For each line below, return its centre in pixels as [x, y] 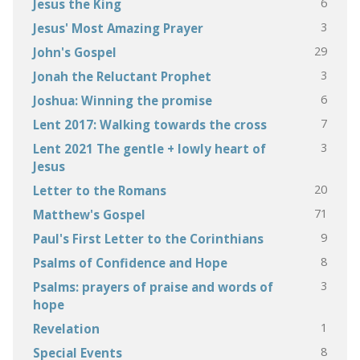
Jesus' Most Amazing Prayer [118, 28]
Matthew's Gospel [89, 214]
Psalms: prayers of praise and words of [153, 286]
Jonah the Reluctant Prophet [122, 76]
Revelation [66, 328]
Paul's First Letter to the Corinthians [148, 238]
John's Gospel [74, 52]
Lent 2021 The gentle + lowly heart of [149, 148]
